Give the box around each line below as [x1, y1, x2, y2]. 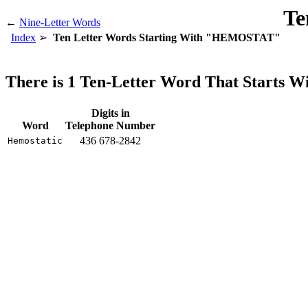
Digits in [91, 107, 130, 119]
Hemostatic [8, 135, 63, 146]
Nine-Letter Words [19, 16, 100, 28]
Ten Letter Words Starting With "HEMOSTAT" [53, 32, 280, 43]
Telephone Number [65, 119, 155, 131]
